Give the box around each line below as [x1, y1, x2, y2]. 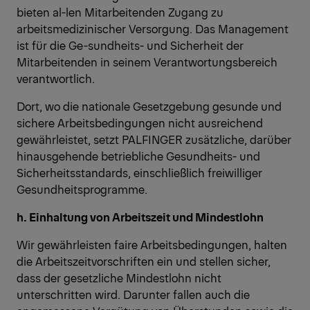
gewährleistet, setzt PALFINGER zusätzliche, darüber [17, 131, 291, 147]
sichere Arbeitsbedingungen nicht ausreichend [17, 115, 263, 131]
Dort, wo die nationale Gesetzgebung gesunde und [17, 98, 282, 114]
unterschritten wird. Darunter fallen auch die [17, 286, 250, 302]
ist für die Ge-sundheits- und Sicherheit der [17, 37, 244, 53]
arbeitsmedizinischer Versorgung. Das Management [17, 21, 289, 37]
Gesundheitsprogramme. [17, 181, 147, 197]
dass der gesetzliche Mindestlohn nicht [17, 270, 221, 286]
